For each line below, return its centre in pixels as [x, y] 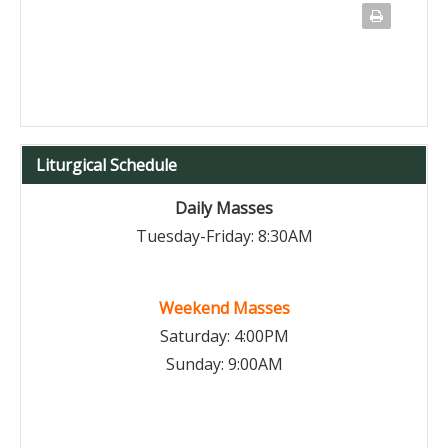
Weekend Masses [224, 308]
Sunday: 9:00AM [224, 364]
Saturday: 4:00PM [224, 336]
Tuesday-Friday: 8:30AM [224, 236]
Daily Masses [224, 208]
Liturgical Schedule [106, 165]
